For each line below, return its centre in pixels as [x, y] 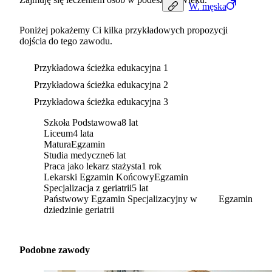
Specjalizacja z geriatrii [88, 188]
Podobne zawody [55, 250]
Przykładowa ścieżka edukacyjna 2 [101, 85]
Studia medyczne [76, 155]
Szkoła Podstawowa [83, 123]
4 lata [83, 134]
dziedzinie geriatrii [79, 210]
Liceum [58, 134]
